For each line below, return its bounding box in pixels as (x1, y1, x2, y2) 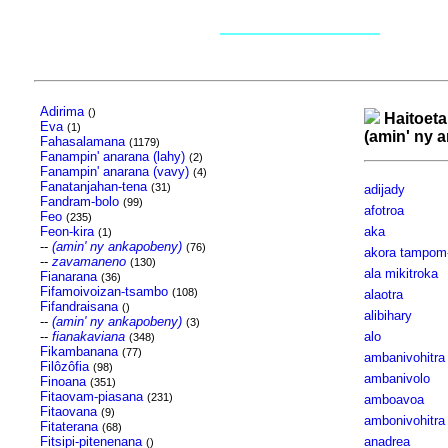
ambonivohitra (363, 413, 445, 428)
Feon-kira (39, 224, 94, 239)
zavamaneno (51, 254, 126, 269)
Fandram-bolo (39, 194, 119, 209)
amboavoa (363, 392, 424, 407)
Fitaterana (39, 419, 98, 434)
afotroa (363, 203, 404, 218)
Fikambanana (39, 344, 118, 359)
